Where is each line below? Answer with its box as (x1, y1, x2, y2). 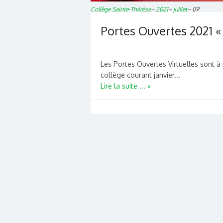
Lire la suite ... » (101, 82, 151, 91)
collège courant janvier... (101, 71, 180, 80)
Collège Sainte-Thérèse (91, 5, 151, 13)
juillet (173, 5, 187, 13)
